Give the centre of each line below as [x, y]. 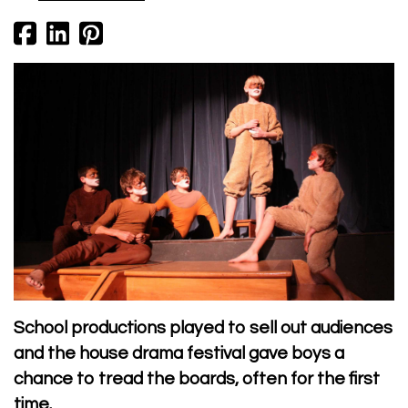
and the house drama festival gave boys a [179, 354]
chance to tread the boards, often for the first [197, 379]
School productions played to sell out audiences [203, 328]
